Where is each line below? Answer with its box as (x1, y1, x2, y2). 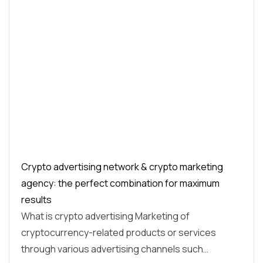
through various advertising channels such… (21, 242, 208, 256)
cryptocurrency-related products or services (21, 226, 216, 240)
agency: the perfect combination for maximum (21, 177, 220, 190)
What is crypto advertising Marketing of (21, 210, 190, 223)
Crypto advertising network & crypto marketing (21, 160, 223, 174)
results (21, 193, 52, 207)
